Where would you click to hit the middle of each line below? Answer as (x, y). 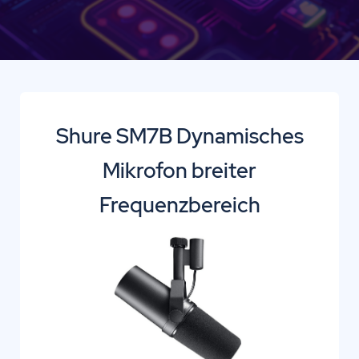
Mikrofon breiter (179, 170)
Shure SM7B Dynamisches (179, 136)
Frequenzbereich (179, 205)
